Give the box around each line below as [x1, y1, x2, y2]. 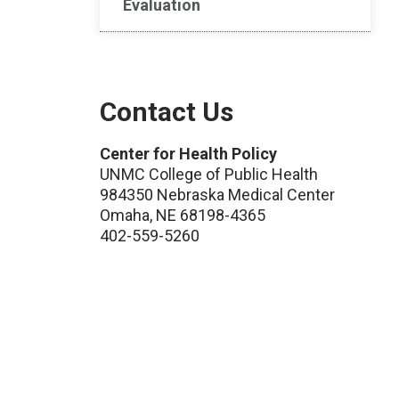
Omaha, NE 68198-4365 [100, 206, 265, 224]
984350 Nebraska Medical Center [100, 185, 335, 204]
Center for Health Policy [100, 144, 277, 163]
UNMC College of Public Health [100, 165, 318, 183]
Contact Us [100, 96, 233, 127]
